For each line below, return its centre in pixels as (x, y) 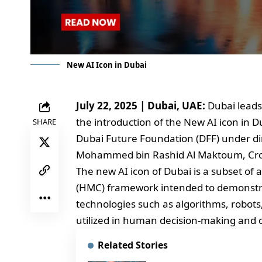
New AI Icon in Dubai (107, 65)
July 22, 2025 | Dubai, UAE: (142, 105)
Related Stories (132, 245)
